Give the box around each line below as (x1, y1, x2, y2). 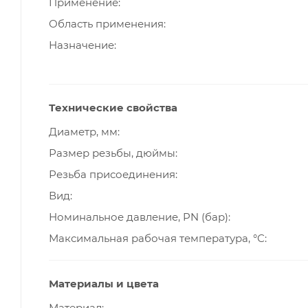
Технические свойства (49, 101, 177, 115)
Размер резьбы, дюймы (49, 146, 175, 160)
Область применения (49, 17, 164, 31)
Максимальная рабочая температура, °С (49, 232, 265, 245)
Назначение (49, 38, 114, 52)
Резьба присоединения (49, 168, 175, 181)
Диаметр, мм (49, 125, 118, 139)
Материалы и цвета (49, 277, 159, 291)
